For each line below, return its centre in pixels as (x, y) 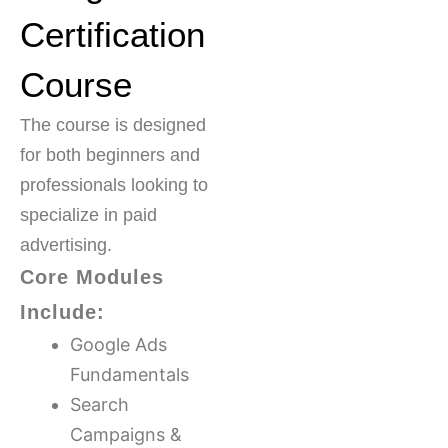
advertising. (66, 244)
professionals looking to (114, 184)
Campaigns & (126, 434)
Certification (112, 34)
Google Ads (118, 344)
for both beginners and (110, 154)
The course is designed (113, 124)
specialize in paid (88, 214)
